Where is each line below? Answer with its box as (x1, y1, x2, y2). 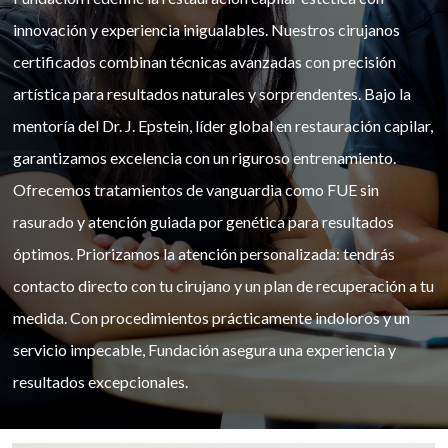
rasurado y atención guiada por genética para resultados (12, 211, 394, 231)
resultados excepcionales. (12, 371, 188, 391)
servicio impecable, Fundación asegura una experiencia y (12, 339, 396, 359)
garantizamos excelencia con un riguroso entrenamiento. (12, 147, 396, 167)
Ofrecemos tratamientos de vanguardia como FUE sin (12, 179, 379, 199)
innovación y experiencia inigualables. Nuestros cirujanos (12, 19, 400, 39)
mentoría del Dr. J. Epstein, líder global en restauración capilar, (12, 115, 433, 135)
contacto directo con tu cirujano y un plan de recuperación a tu (12, 275, 434, 295)
